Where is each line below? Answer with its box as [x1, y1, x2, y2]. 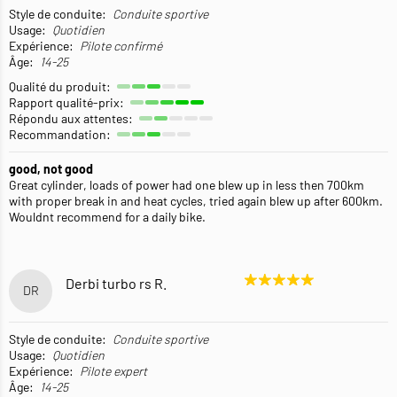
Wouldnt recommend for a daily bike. [9, 208, 206, 224]
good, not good [9, 160, 93, 176]
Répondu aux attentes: [9, 110, 133, 126]
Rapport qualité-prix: [9, 94, 124, 110]
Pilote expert [80, 362, 147, 378]
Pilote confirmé [80, 37, 162, 53]
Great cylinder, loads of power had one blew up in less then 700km [9, 176, 364, 192]
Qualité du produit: [9, 78, 111, 94]
